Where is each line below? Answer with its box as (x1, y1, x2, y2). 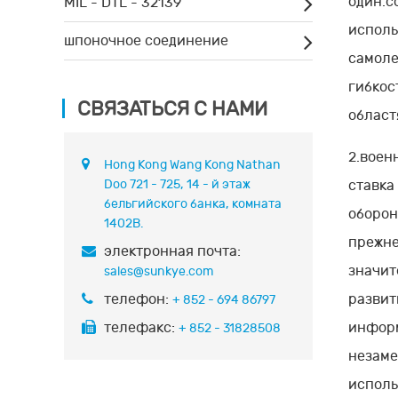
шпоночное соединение (64, 32, 228, 49)
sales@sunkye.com (104, 263, 213, 279)
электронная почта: (104, 243, 241, 259)
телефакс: (104, 319, 179, 336)
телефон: (104, 291, 172, 307)
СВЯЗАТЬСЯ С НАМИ (77, 97, 267, 121)
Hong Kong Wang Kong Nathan (104, 156, 281, 172)
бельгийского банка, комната (104, 195, 282, 211)
